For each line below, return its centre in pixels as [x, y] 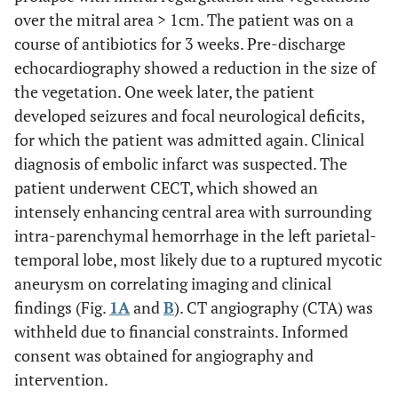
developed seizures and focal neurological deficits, [189, 115]
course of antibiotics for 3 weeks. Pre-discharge [180, 44]
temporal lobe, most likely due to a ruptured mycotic [198, 259]
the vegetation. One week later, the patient [164, 92]
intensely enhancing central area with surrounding [193, 211]
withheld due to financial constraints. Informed [181, 331]
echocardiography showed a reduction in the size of [195, 68]
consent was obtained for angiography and [164, 355]
